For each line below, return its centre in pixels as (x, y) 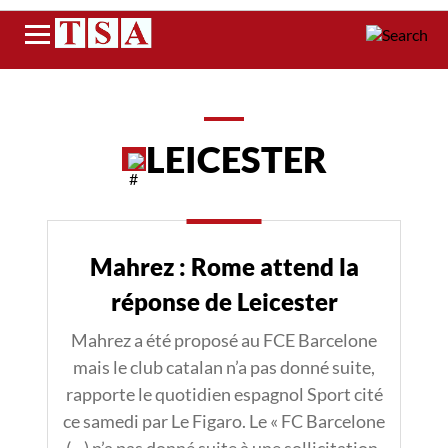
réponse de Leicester (224, 301)
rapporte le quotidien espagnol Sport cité (224, 394)
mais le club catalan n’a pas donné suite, (224, 367)
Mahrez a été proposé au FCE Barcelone (224, 340)
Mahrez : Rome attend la (224, 266)
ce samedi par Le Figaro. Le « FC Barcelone (224, 421)
